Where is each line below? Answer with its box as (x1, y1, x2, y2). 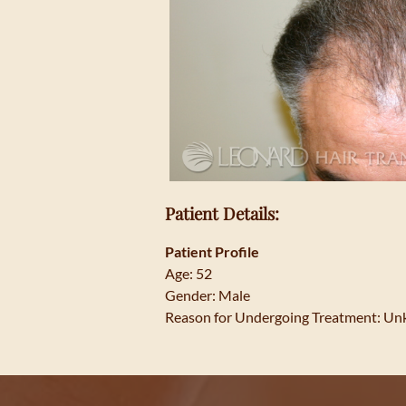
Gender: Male (165, 286, 250, 304)
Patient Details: (165, 201, 279, 225)
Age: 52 (165, 265, 212, 283)
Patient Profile (165, 243, 259, 261)
